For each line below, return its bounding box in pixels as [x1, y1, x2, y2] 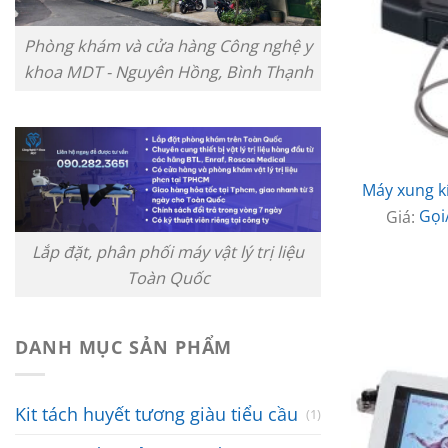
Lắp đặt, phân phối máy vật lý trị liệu [32, 240, 304, 263]
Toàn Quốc [126, 266, 210, 289]
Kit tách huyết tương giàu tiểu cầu [15, 402, 298, 427]
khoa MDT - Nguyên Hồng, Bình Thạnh [23, 60, 313, 83]
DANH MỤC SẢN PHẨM [15, 335, 233, 360]
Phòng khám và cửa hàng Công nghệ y [24, 34, 312, 57]
